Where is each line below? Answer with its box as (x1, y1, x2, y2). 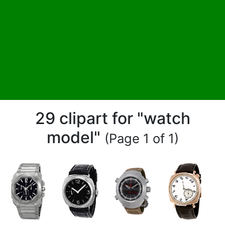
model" (46, 127, 104, 147)
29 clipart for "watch (35, 108, 190, 128)
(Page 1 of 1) (104, 130, 179, 146)
